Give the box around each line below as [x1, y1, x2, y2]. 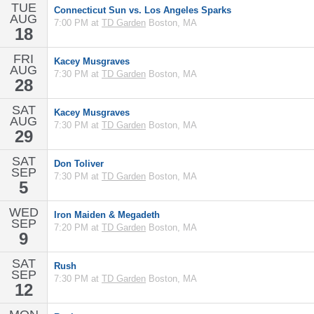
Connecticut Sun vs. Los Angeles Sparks [54, 5, 231, 15]
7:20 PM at [54, 222, 102, 233]
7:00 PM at [54, 18, 102, 28]
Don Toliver [54, 158, 104, 169]
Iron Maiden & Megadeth [54, 210, 160, 220]
